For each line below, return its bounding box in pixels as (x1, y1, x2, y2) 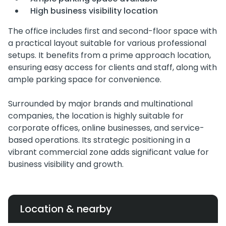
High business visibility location (30, 5, 158, 17)
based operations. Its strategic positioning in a (8, 134, 190, 146)
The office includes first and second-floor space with (8, 25, 217, 37)
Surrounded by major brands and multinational (8, 98, 193, 110)
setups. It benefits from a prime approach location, (8, 49, 211, 62)
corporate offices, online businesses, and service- (8, 122, 204, 134)
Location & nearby (20, 202, 112, 216)
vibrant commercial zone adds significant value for (8, 146, 209, 158)
